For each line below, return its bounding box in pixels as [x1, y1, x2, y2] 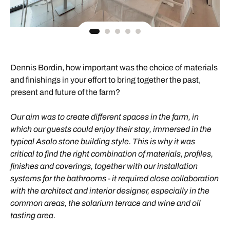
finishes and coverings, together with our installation [10, 161, 198, 170]
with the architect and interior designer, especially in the [10, 186, 209, 195]
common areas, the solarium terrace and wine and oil [10, 198, 201, 207]
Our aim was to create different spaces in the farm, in [10, 112, 199, 121]
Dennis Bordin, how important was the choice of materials [10, 63, 218, 72]
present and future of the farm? [10, 87, 120, 97]
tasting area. [10, 210, 55, 220]
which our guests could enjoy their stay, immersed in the [10, 124, 212, 133]
